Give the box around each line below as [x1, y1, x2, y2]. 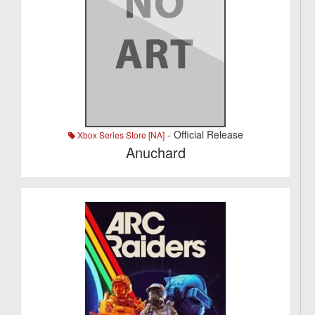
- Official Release [164, 127, 243, 141]
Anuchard [125, 142, 186, 162]
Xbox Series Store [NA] [75, 129, 165, 141]
